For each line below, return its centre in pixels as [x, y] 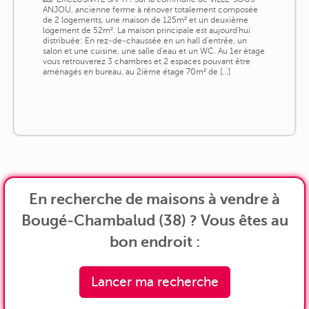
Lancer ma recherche [154, 281]
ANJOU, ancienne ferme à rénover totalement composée [150, 9]
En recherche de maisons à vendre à [154, 199]
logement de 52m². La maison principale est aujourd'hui [146, 30]
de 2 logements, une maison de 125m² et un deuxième [145, 20]
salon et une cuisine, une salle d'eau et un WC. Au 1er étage [153, 51]
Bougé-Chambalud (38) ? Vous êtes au [154, 220]
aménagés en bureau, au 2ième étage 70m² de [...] [136, 71]
